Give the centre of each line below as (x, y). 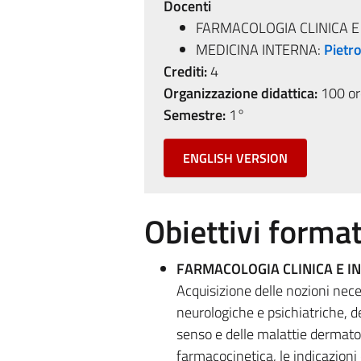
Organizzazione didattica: (240, 93)
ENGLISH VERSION (235, 158)
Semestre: (194, 115)
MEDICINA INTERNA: (259, 50)
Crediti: (185, 71)
